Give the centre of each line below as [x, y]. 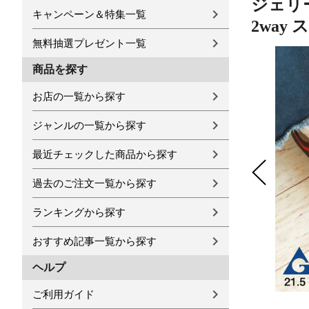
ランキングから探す [79, 212]
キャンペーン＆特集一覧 [89, 14]
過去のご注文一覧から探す [94, 183]
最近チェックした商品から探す [105, 154]
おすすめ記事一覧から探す [94, 241]
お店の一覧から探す [79, 96]
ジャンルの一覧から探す [89, 125]
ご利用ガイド [63, 294]
